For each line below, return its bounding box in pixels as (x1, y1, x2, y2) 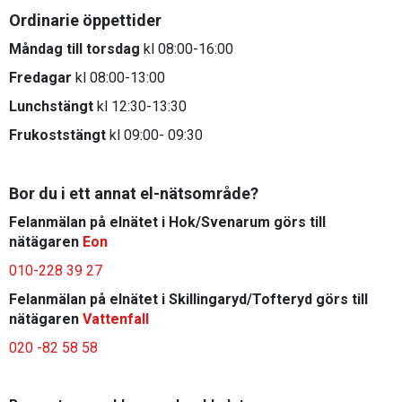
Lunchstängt (9, 98, 93, 115)
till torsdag (66, 40, 140, 57)
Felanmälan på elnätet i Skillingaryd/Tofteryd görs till (9, 291, 368, 308)
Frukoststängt (9, 127, 106, 144)
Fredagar (9, 69, 72, 86)
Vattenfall (83, 310, 149, 328)
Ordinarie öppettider (9, 11, 162, 30)
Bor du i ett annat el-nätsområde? (9, 184, 258, 203)
